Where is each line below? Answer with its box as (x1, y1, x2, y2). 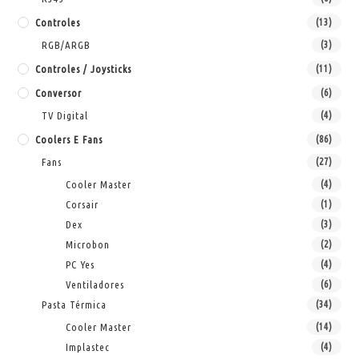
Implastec (66, 341, 111, 353)
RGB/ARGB (42, 38, 91, 50)
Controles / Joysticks (35, 63, 132, 75)
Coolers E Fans (35, 133, 103, 145)
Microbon (66, 238, 111, 250)
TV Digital (42, 109, 89, 121)
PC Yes (66, 258, 95, 270)
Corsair (66, 198, 99, 210)
